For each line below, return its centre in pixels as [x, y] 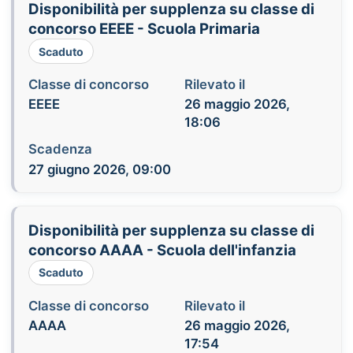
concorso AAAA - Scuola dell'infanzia [162, 250]
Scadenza [60, 149]
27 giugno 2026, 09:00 [99, 169]
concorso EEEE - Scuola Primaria [144, 29]
